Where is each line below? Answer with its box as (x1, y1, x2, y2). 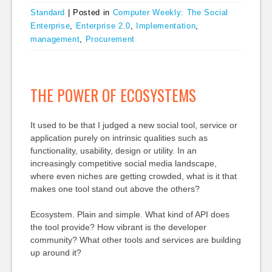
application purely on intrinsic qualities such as (30, 133, 208, 143)
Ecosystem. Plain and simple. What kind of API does (30, 209, 229, 219)
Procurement (85, 35, 135, 44)
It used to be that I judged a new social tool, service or (30, 120, 237, 130)
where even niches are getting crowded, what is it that (30, 171, 237, 181)
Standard (30, 8, 66, 17)
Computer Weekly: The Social (112, 8, 229, 17)
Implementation (136, 21, 196, 30)
